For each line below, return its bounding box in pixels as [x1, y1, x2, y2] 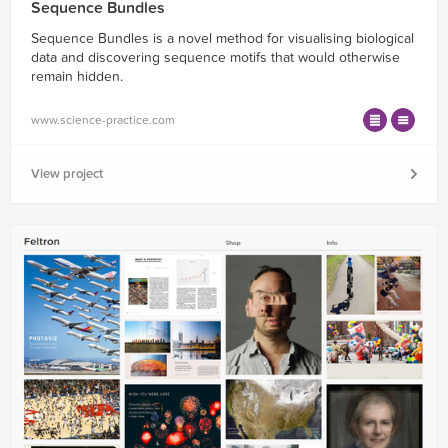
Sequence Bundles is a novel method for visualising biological [31, 29, 414, 47]
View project [31, 165, 103, 182]
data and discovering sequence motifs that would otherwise [31, 48, 400, 66]
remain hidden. [31, 67, 123, 85]
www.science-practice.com [31, 112, 175, 127]
